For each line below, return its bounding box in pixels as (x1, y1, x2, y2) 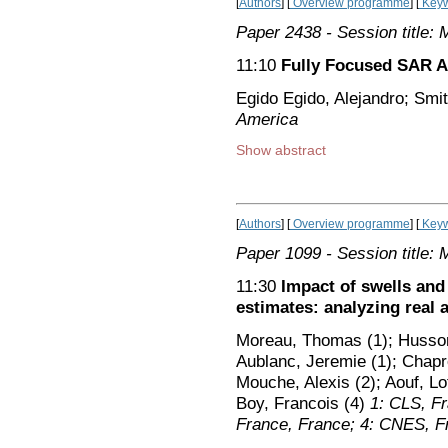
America (236, 109, 298, 130)
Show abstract (236, 142, 326, 159)
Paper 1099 (236, 243, 321, 264)
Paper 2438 (236, 22, 321, 43)
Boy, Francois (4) (236, 393, 370, 414)
